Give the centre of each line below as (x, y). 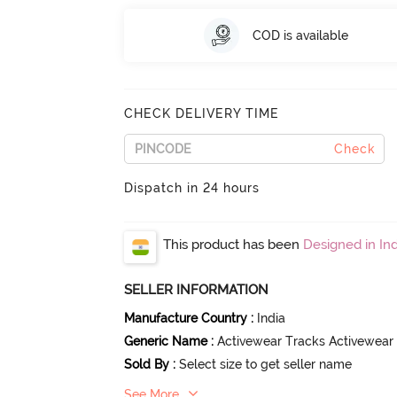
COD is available (300, 35)
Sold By (147, 365)
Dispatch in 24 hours (192, 188)
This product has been (234, 245)
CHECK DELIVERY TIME (202, 114)
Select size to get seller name (266, 365)
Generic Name (166, 342)
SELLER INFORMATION (197, 290)
